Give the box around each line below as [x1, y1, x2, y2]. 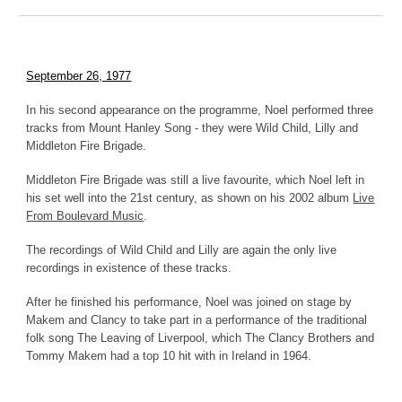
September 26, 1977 [26, 69, 132, 83]
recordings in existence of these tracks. [26, 261, 232, 275]
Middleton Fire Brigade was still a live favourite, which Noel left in [26, 173, 365, 187]
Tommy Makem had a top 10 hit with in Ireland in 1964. [26, 349, 312, 363]
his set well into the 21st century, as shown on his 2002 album [26, 191, 354, 205]
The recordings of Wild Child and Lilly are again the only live [26, 243, 337, 257]
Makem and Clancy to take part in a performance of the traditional [26, 313, 368, 327]
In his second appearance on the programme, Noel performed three [26, 103, 374, 117]
